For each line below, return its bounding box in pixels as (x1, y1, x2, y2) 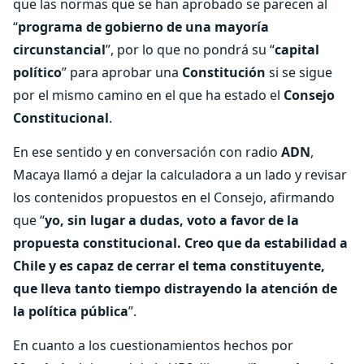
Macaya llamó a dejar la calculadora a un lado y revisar (13, 166, 347, 184)
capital (275, 41, 319, 58)
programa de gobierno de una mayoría (18, 18, 269, 36)
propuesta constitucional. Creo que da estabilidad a (13, 234, 348, 252)
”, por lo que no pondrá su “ (106, 41, 275, 58)
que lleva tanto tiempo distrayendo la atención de (13, 279, 337, 297)
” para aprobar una (62, 63, 182, 81)
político (13, 63, 62, 81)
